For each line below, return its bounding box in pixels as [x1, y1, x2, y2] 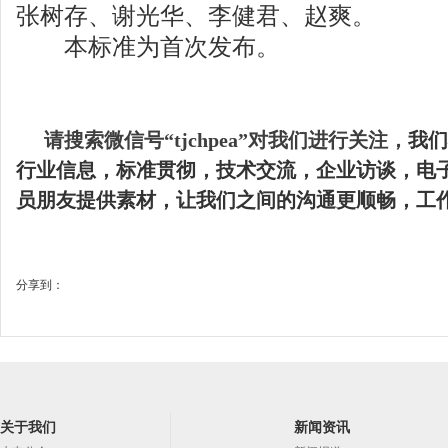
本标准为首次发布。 [16, 34, 280, 60]
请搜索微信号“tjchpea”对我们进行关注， [44, 129, 408, 151]
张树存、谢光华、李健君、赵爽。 [16, 3, 376, 29]
